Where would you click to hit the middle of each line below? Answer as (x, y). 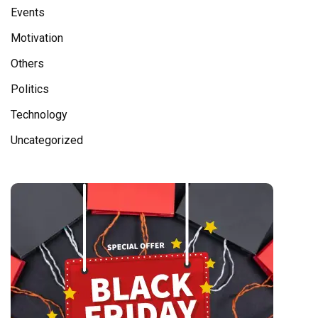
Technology (39, 115)
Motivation (37, 38)
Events (28, 13)
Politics (30, 89)
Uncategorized (47, 141)
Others (27, 64)
